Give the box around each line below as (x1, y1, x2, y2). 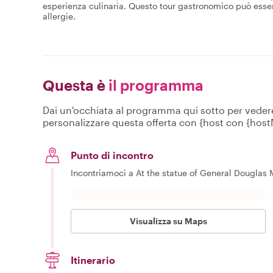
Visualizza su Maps (129, 215, 207, 226)
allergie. (43, 10, 76, 21)
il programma (105, 76, 204, 94)
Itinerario (71, 253, 115, 266)
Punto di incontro (71, 149, 154, 161)
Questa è (43, 76, 105, 94)
